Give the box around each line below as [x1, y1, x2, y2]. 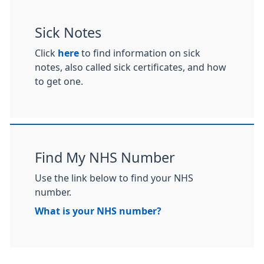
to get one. [35, 76, 83, 86]
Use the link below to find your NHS [35, 173, 193, 183]
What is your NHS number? [35, 206, 161, 216]
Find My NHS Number [35, 150, 175, 164]
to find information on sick [79, 48, 200, 58]
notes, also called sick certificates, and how [35, 62, 226, 72]
